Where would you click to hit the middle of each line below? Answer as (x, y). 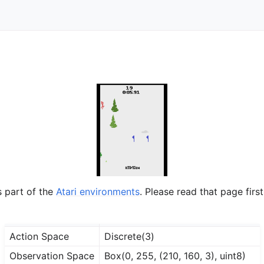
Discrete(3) (129, 237)
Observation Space (52, 256)
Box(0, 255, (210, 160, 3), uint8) (175, 256)
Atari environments (98, 192)
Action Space (39, 237)
